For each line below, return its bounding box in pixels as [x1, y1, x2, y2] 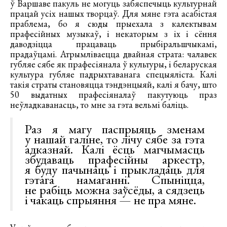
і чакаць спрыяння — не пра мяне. [25, 191, 196, 208]
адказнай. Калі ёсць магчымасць [25, 140, 205, 157]
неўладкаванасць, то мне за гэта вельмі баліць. [10, 98, 188, 110]
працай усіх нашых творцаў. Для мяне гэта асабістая [10, 7, 217, 19]
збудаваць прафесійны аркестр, [25, 150, 205, 167]
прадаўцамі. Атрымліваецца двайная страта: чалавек [10, 48, 217, 60]
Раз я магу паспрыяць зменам [25, 120, 205, 137]
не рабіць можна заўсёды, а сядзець [25, 181, 205, 198]
